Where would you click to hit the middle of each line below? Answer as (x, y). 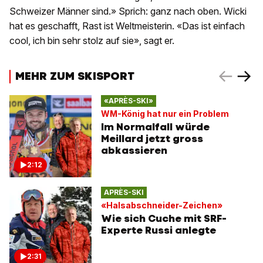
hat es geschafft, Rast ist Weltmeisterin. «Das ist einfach (127, 26)
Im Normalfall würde (155, 127)
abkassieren (134, 150)
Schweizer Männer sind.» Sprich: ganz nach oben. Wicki (128, 11)
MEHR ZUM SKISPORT (75, 76)
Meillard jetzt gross (152, 138)
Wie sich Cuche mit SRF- (164, 218)
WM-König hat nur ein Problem (165, 113)
